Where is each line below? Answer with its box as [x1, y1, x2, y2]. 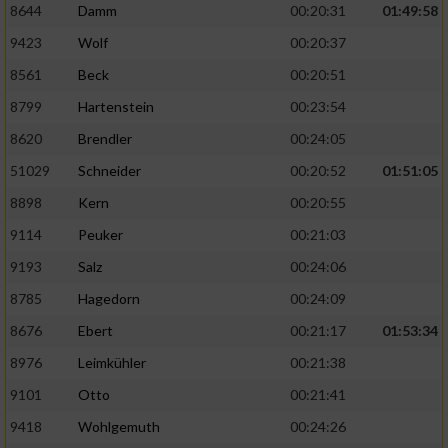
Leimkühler [78, 354, 146, 372]
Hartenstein [78, 98, 154, 116]
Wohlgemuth [78, 418, 160, 436]
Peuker [78, 226, 123, 244]
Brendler [78, 130, 132, 148]
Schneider [78, 162, 141, 180]
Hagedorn [78, 290, 140, 308]
